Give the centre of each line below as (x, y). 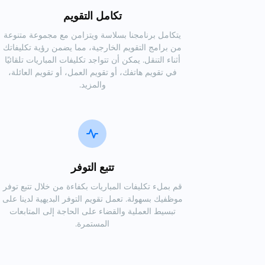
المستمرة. (92, 223)
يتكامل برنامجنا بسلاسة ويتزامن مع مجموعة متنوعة (92, 35)
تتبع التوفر (92, 167)
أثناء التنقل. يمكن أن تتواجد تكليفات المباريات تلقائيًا (92, 59)
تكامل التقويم (92, 16)
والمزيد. (92, 84)
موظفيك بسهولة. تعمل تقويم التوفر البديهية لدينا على (92, 198)
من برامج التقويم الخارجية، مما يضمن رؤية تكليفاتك (92, 47)
